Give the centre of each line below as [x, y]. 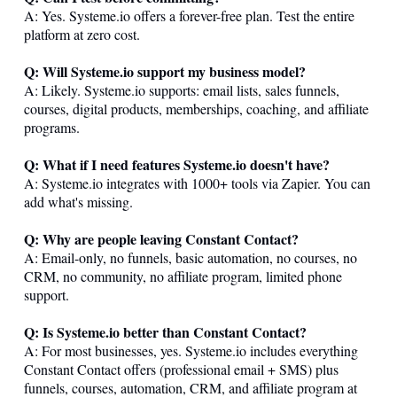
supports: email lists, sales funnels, [242, 90]
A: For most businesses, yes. [105, 351]
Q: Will [47, 72]
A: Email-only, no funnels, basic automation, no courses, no [191, 258]
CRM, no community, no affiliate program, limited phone [183, 276]
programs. [52, 128]
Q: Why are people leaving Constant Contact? [161, 239]
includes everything [302, 351]
